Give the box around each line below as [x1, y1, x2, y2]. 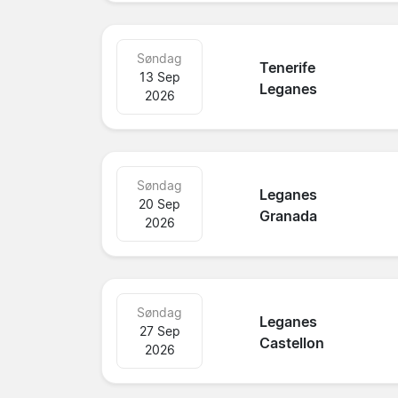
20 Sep [139, 195, 181, 211]
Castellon [259, 334, 325, 353]
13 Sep [139, 68, 180, 84]
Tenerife [259, 59, 316, 77]
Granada [259, 207, 318, 226]
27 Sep [139, 322, 180, 338]
